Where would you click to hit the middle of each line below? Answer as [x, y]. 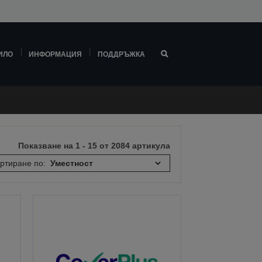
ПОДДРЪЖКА [121, 54]
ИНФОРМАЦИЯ [55, 54]
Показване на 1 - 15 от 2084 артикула [94, 146]
